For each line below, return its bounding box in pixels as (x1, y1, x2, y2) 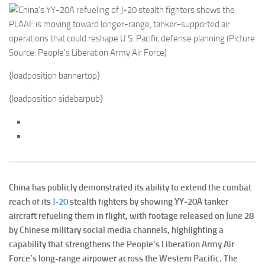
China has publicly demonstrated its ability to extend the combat (9, 182, 251, 193)
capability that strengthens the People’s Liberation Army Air (9, 239, 234, 250)
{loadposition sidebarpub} (9, 93, 103, 105)
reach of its (9, 196, 53, 208)
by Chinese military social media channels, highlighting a (9, 225, 224, 236)
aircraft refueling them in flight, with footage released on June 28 (9, 211, 254, 222)
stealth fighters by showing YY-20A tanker (68, 196, 228, 208)
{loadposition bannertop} (9, 70, 100, 82)
